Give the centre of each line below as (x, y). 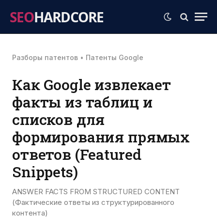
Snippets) (45, 171)
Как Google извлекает (92, 84)
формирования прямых (101, 137)
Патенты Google (115, 57)
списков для (59, 119)
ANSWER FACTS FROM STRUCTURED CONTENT (96, 192)
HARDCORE (69, 17)
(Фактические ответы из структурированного (93, 202)
